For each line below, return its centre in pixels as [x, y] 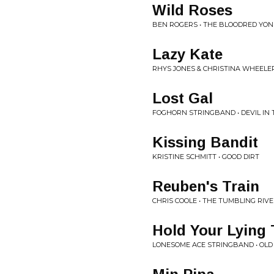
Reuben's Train [206, 186]
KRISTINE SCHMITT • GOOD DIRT [206, 157]
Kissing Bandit [205, 142]
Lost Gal [183, 98]
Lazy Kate [187, 54]
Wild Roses [192, 10]
